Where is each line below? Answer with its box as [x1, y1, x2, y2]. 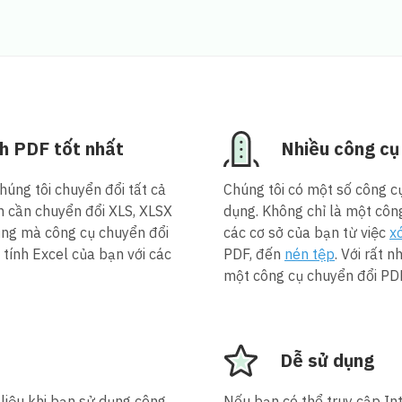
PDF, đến [223, 244, 284, 263]
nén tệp [284, 244, 335, 263]
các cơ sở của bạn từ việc [223, 223, 389, 241]
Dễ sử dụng [280, 347, 374, 372]
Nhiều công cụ [281, 135, 399, 161]
